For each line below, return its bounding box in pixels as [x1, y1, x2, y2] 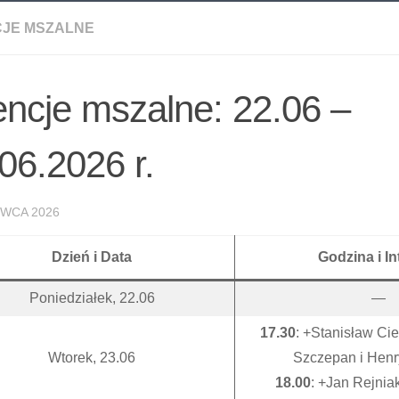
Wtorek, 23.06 [48, 350, 135, 365]
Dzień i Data [52, 249, 132, 265]
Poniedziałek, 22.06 [28, 290, 155, 305]
